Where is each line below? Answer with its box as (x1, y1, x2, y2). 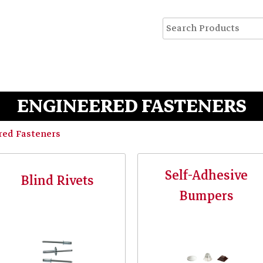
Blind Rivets (20, 169, 94, 191)
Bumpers (178, 185, 234, 207)
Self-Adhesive (164, 164, 248, 187)
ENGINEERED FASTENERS (16, 90, 247, 122)
